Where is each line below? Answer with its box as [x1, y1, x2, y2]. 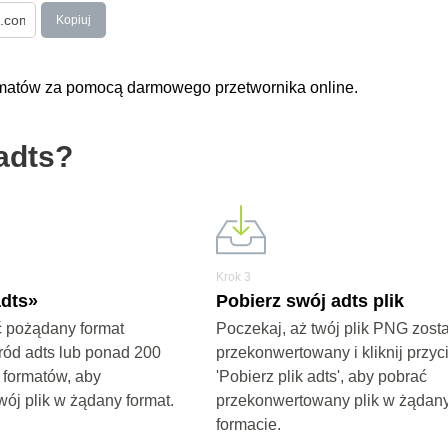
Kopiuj [56, 13, 91, 27]
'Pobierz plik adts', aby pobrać [215, 368, 427, 385]
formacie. [215, 416, 281, 433]
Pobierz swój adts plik [215, 291, 404, 311]
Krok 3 [215, 270, 251, 284]
